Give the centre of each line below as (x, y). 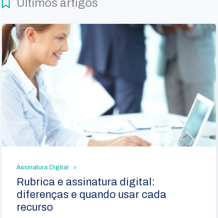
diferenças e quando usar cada (92, 194)
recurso (35, 207)
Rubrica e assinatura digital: (86, 182)
